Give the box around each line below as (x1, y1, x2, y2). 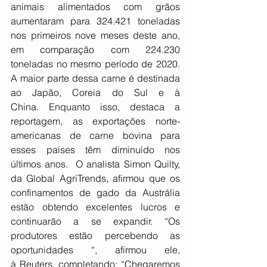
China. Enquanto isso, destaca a (11, 101, 180, 113)
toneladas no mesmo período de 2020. (11, 58, 180, 70)
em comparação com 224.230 (11, 44, 180, 56)
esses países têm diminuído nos (11, 144, 180, 156)
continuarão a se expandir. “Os (11, 215, 180, 228)
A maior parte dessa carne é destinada (11, 72, 180, 85)
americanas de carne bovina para (11, 129, 180, 142)
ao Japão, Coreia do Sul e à (11, 86, 180, 99)
